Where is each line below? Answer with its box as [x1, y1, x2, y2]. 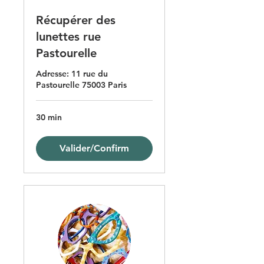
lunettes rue [36, 29, 101, 44]
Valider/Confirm [60, 143, 129, 154]
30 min [36, 112, 62, 123]
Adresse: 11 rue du [36, 68, 108, 80]
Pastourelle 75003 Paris [36, 80, 127, 91]
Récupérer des [36, 13, 115, 28]
